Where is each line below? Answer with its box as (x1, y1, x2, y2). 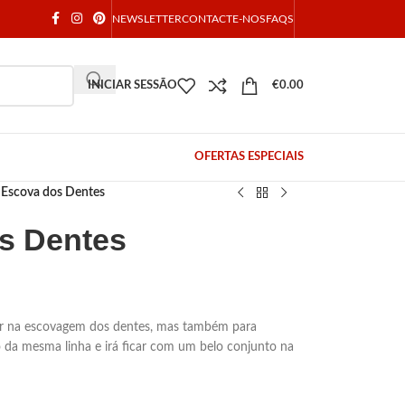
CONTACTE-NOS (182, 14, 266, 24)
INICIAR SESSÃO (88, 80, 177, 91)
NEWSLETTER (112, 14, 182, 24)
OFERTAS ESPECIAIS (194, 151, 304, 163)
